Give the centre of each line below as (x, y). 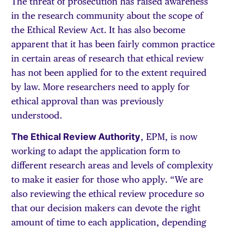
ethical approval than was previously (88, 101)
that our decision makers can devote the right (106, 208)
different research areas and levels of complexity (112, 165)
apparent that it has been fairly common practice (113, 44)
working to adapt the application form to (96, 151)
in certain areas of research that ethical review (108, 58)
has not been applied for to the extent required (109, 73)
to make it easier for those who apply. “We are (107, 180)
